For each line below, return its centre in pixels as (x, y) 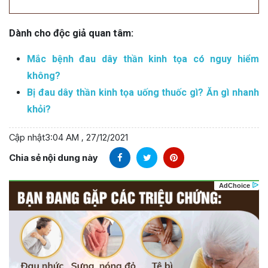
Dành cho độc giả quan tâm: (71, 33)
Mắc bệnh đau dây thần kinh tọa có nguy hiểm (143, 59)
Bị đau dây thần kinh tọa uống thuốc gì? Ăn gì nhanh (143, 93)
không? (44, 76)
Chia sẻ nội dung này (53, 157)
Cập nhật (27, 138)
